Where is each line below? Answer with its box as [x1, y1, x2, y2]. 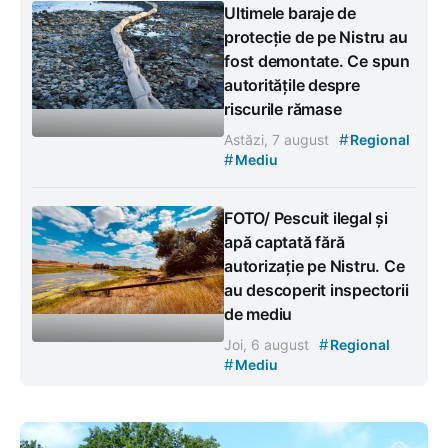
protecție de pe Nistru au [224, 27, 408, 48]
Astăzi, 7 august [224, 131, 333, 149]
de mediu [224, 304, 293, 325]
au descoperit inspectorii [224, 280, 409, 301]
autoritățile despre [224, 75, 360, 96]
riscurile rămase [224, 99, 342, 120]
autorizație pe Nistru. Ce [224, 256, 405, 277]
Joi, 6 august [224, 336, 313, 354]
